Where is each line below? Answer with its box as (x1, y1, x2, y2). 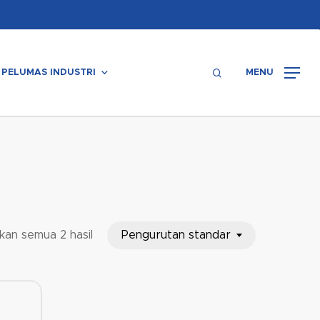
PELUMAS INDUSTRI (1, 68, 96, 77)
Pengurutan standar (121, 229, 231, 241)
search (221, 67, 251, 77)
